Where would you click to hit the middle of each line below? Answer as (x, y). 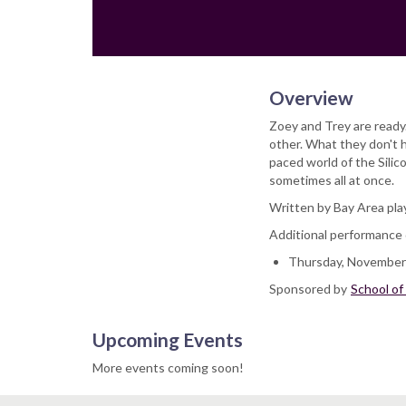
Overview (311, 97)
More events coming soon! (168, 367)
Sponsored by (309, 289)
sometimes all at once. (332, 180)
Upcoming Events (168, 339)
